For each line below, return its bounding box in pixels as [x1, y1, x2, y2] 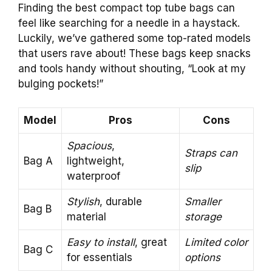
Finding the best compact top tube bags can [18, 2, 235, 15]
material [67, 210, 106, 223]
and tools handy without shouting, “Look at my [18, 63, 246, 75]
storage [185, 210, 222, 223]
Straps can [185, 146, 237, 159]
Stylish [67, 195, 100, 208]
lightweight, [67, 154, 124, 167]
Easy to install [67, 236, 135, 248]
